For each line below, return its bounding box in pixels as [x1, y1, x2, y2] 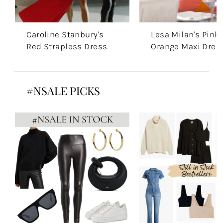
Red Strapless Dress [26, 41, 108, 52]
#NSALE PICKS [26, 83, 101, 98]
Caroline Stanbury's [26, 29, 104, 40]
